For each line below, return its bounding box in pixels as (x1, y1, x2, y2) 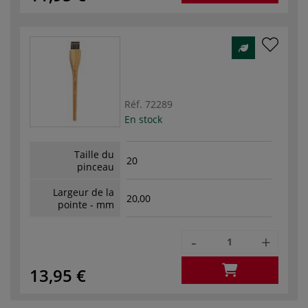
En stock (124, 112, 162, 126)
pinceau (77, 159, 114, 173)
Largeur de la (53, 185, 114, 199)
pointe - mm (58, 197, 114, 211)
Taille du (74, 147, 114, 161)
